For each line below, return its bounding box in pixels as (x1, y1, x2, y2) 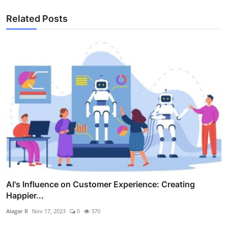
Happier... (6, 190, 44, 201)
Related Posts (6, 13, 68, 24)
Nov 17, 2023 (32, 207, 66, 215)
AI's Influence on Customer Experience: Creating (6, 179, 195, 189)
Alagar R (6, 207, 28, 215)
